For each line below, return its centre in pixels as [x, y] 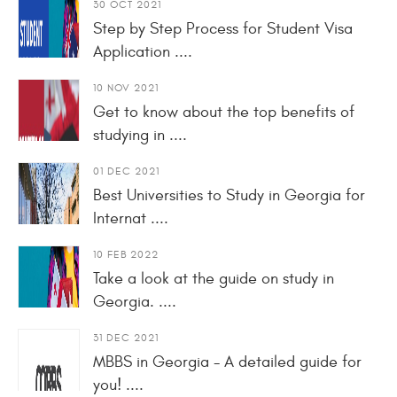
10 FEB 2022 [126, 254]
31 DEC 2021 [126, 337]
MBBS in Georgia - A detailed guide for [227, 362]
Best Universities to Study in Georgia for [229, 195]
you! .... [118, 385]
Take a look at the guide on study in [214, 278]
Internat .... [131, 218]
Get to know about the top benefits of [224, 112]
